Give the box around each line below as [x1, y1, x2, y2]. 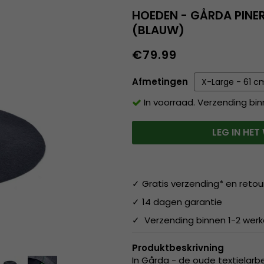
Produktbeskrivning [132, 242, 224, 255]
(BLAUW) [132, 21, 184, 38]
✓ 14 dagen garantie [132, 196, 225, 209]
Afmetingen [132, 75, 188, 88]
